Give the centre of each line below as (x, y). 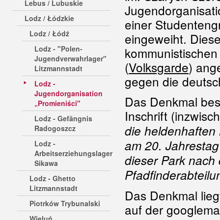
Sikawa (46, 163)
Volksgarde (159, 67)
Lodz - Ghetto (53, 178)
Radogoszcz (55, 128)
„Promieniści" (57, 103)
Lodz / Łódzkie (49, 18)
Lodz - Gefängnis (63, 118)
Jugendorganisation (69, 93)
